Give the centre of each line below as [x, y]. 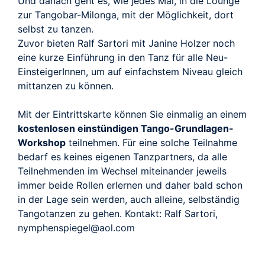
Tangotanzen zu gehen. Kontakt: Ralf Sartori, [118, 213]
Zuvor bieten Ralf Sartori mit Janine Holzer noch [126, 43]
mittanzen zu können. [66, 85]
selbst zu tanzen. [56, 29]
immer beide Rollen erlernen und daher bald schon [130, 185]
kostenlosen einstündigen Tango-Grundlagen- [126, 128]
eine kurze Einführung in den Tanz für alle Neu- [123, 57]
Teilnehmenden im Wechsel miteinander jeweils [122, 171]
